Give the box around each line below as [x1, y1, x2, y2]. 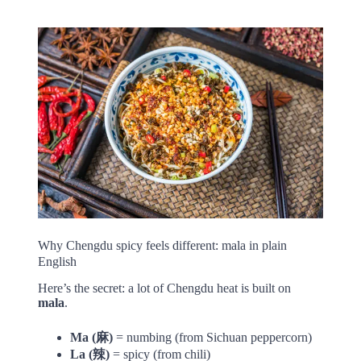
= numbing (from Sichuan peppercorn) [112, 330, 312, 345]
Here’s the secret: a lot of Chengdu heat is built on [37, 281, 291, 296]
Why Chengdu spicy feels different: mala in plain [37, 238, 287, 252]
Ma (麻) [69, 330, 113, 345]
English [37, 254, 77, 268]
